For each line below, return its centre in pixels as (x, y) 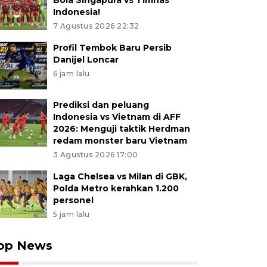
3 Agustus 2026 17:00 (95, 155)
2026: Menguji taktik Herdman (121, 129)
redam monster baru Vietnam (120, 141)
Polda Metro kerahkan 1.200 (116, 188)
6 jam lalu (71, 74)
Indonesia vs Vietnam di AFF (117, 117)
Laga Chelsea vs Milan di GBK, (120, 176)
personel (73, 200)
